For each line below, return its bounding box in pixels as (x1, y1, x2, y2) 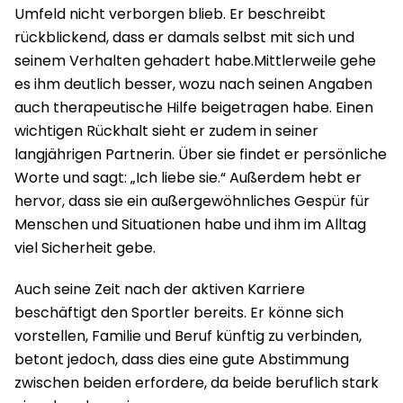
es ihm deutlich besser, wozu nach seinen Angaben (14, 73, 372, 94)
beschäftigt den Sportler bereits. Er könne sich (14, 301, 344, 323)
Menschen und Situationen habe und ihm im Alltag (14, 213, 366, 235)
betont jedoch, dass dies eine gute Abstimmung (14, 348, 349, 370)
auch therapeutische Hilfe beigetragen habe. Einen (14, 96, 373, 118)
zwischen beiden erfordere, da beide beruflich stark (14, 372, 379, 393)
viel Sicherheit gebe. (14, 237, 156, 258)
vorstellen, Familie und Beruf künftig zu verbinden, (14, 325, 362, 346)
